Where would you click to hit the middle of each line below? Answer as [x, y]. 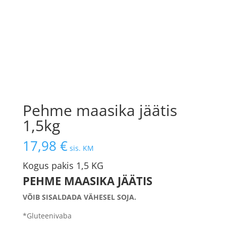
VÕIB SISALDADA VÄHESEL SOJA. [79, 197]
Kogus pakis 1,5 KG [63, 165]
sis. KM [81, 148]
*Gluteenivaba [47, 215]
